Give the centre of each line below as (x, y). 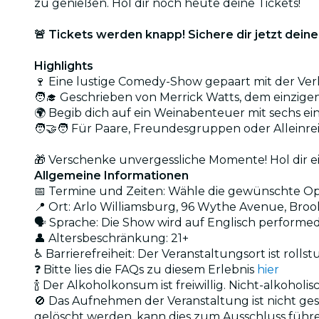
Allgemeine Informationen (111, 175)
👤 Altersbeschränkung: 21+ (111, 238)
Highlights (64, 66)
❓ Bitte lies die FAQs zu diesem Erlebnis (146, 269)
